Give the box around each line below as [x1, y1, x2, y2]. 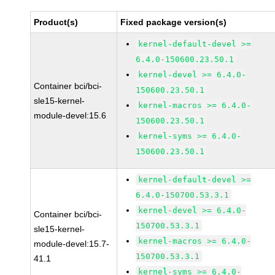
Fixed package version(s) [120, 17, 227, 27]
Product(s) [34, 17, 79, 27]
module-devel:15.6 [34, 110, 107, 120]
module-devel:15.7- [34, 239, 110, 249]
